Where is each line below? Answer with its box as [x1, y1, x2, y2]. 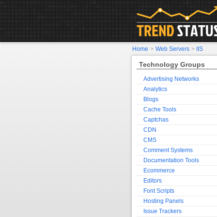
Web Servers [155, 46, 189, 52]
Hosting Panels [143, 198, 184, 204]
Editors [143, 177, 162, 184]
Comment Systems [143, 147, 193, 154]
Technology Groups [139, 61, 205, 68]
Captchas [143, 116, 169, 123]
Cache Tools [143, 106, 176, 113]
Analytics [143, 86, 167, 93]
